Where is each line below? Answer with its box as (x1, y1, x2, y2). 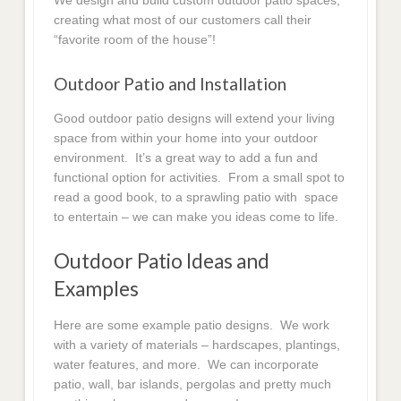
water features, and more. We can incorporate (54, 356, 320, 371)
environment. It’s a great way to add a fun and (54, 149, 319, 165)
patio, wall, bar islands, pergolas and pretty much (54, 376, 332, 391)
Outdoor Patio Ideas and (54, 248, 270, 273)
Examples (54, 276, 140, 301)
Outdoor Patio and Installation (54, 73, 287, 94)
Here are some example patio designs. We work (54, 317, 330, 332)
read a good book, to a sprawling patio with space (54, 189, 339, 204)
